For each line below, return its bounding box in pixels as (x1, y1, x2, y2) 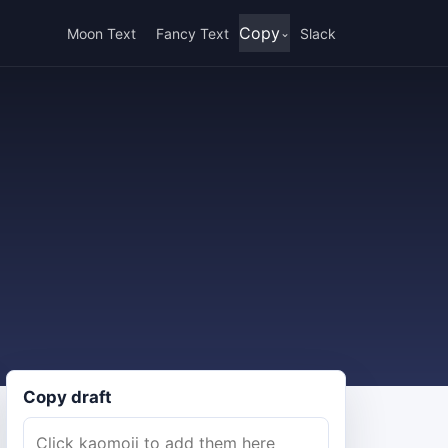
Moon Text (67, 24, 136, 42)
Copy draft (23, 387, 112, 407)
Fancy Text (156, 24, 229, 42)
